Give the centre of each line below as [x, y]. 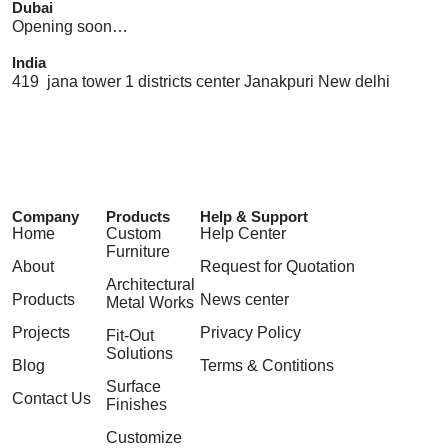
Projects [41, 332]
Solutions [140, 353]
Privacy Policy [251, 332]
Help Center [243, 233]
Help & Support [254, 216]
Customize [144, 437]
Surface [134, 386]
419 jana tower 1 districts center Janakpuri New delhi [201, 82]
